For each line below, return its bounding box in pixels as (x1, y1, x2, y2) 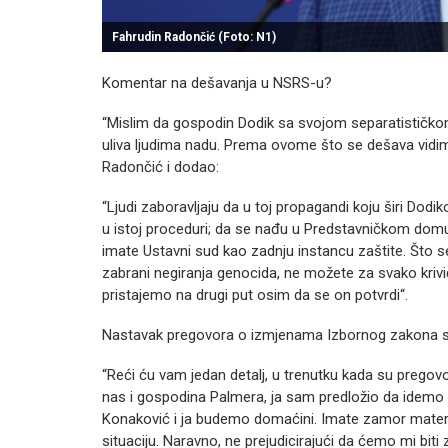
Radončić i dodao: (102, 158, 219, 176)
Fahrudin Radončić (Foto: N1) (112, 30, 276, 44)
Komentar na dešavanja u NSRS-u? (102, 74, 332, 92)
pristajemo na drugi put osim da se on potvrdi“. (102, 286, 408, 304)
